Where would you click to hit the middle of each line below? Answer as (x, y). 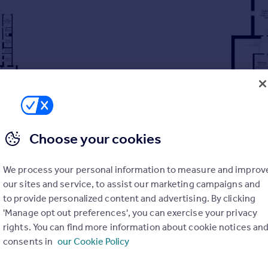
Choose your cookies (95, 139)
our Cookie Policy (94, 241)
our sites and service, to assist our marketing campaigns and (132, 184)
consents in (29, 241)
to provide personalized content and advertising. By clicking (130, 198)
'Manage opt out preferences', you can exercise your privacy (130, 213)
